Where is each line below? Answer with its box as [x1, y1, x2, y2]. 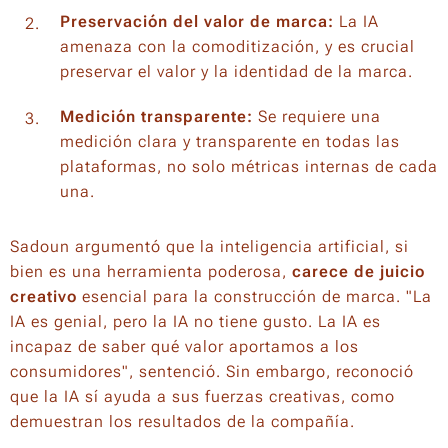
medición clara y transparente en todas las [60, 131, 400, 151]
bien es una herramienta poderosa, [10, 261, 292, 281]
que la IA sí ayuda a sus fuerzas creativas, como [10, 386, 395, 406]
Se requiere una [253, 106, 381, 126]
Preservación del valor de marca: [60, 11, 334, 31]
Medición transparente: [60, 106, 253, 126]
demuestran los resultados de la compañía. [10, 411, 355, 431]
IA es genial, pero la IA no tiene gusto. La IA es [10, 311, 381, 331]
